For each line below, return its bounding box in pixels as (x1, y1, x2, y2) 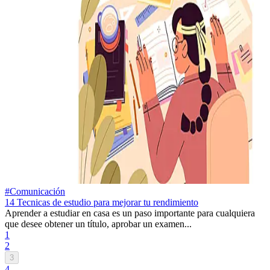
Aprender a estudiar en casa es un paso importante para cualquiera (5, 208, 255, 219)
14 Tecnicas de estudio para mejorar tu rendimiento (5, 197, 198, 208)
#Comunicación (5, 186, 65, 197)
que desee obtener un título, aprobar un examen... (5, 219, 192, 230)
